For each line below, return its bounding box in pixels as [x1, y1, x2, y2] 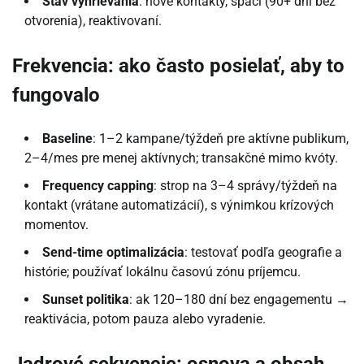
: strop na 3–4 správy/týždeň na [154, 178, 337, 194]
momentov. [24, 217, 89, 233]
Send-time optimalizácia [42, 245, 184, 261]
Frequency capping [42, 178, 154, 194]
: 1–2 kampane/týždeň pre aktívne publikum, [93, 131, 349, 147]
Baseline [42, 131, 93, 147]
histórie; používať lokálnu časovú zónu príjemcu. [24, 264, 301, 280]
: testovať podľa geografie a [184, 245, 342, 261]
